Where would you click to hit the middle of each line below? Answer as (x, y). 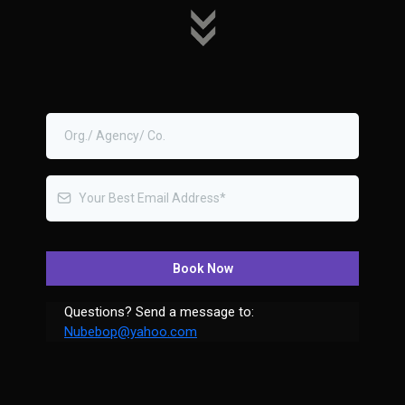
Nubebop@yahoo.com (131, 331)
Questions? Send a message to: (159, 311)
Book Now (202, 268)
